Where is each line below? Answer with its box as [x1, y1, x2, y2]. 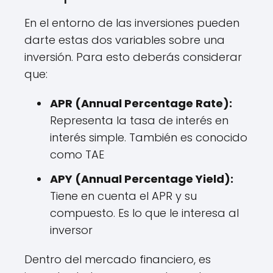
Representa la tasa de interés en [50, 113, 229, 128]
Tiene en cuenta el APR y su [50, 188, 197, 204]
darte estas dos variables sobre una [24, 32, 225, 48]
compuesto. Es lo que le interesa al [50, 205, 239, 221]
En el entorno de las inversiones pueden [24, 15, 239, 30]
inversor [50, 222, 93, 238]
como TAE [50, 147, 104, 162]
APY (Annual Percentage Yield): [50, 171, 233, 186]
